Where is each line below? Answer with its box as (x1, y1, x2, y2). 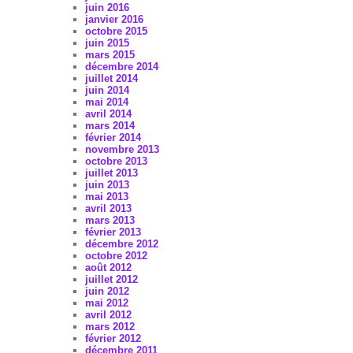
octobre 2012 (84, 249, 147, 262)
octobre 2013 (84, 154, 147, 167)
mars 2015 (84, 48, 135, 61)
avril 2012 (84, 308, 132, 321)
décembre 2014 (84, 60, 158, 72)
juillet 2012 (84, 273, 138, 285)
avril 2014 (84, 107, 132, 120)
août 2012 (84, 261, 132, 273)
